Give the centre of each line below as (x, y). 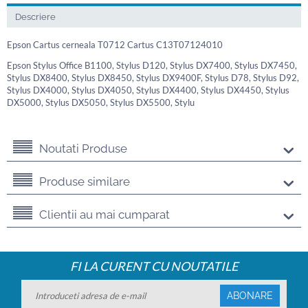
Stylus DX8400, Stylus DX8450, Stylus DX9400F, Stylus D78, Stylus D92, (153, 78)
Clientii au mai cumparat (104, 215)
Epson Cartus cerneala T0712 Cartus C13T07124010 (115, 45)
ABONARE (250, 296)
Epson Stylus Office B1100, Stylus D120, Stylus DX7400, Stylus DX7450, (152, 66)
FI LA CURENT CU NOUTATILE (154, 266)
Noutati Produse (83, 149)
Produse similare (85, 182)
